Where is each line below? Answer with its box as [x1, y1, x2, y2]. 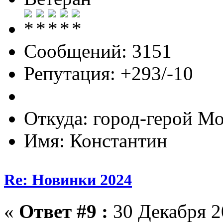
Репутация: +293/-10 [24, 62, 193, 84]
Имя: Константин [24, 129, 167, 151]
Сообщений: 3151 [24, 40, 172, 62]
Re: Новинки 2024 [4, 170, 132, 189]
